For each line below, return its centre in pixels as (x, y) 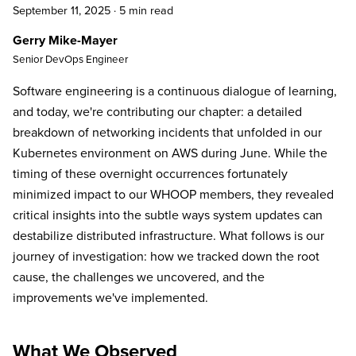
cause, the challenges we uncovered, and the (139, 277)
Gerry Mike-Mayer (65, 41)
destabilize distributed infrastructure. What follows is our (168, 236)
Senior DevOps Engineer (70, 60)
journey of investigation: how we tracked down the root (166, 257)
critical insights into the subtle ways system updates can (168, 215)
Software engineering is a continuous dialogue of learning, (175, 91)
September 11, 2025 (62, 11)
